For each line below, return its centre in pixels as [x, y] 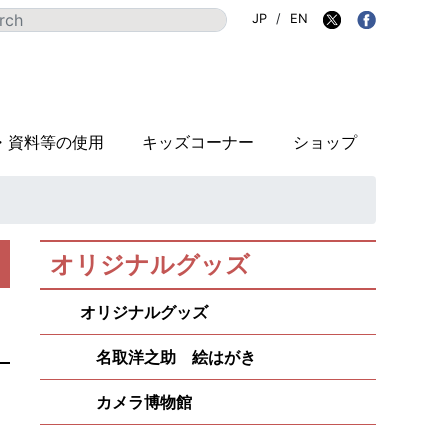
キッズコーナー [198, 142]
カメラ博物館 [136, 402]
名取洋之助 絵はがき [168, 357]
